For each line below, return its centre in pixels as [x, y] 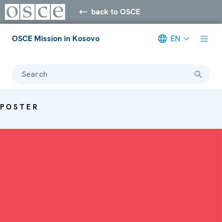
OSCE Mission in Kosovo [56, 38]
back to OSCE [116, 11]
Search [35, 74]
